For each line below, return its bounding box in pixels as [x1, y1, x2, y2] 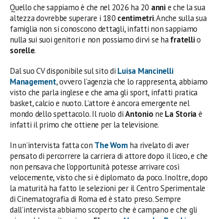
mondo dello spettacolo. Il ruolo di [10, 108, 126, 119]
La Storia [165, 108, 198, 119]
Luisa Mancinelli [117, 65, 174, 76]
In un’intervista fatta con [10, 139, 95, 151]
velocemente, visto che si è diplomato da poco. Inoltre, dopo [10, 172, 208, 183]
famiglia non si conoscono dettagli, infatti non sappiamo [10, 23, 198, 34]
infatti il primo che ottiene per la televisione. [10, 119, 159, 130]
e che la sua [167, 1, 205, 13]
